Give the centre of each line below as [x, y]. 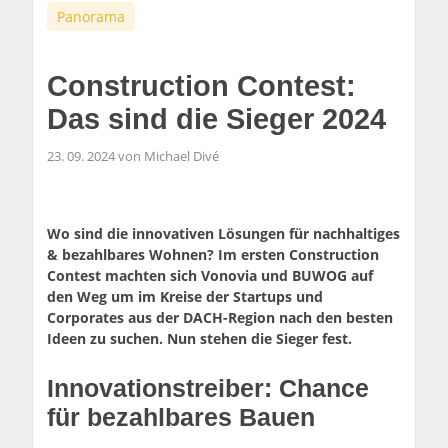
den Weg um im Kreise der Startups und [185, 296]
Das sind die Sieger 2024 [217, 118]
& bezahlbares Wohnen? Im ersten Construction [213, 254]
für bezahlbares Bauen [181, 417]
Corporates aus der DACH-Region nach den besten [220, 317]
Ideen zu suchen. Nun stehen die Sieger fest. [200, 338]
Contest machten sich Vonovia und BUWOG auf [210, 275]
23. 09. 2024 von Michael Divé [133, 156]
